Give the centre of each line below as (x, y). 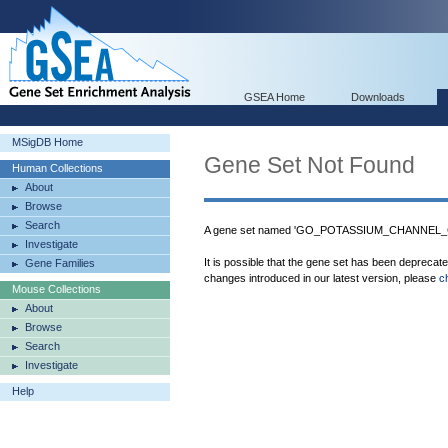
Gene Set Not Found (309, 165)
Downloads (378, 97)
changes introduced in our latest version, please (321, 278)
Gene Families (60, 263)
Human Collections (57, 168)
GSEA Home (274, 97)
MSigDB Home (47, 142)
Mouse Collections (56, 289)
